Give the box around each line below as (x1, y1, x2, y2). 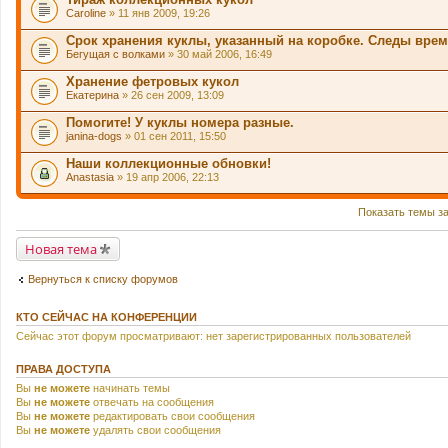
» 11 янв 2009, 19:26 (106, 6, 210, 19)
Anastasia (66, 170, 114, 183)
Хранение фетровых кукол (66, 73, 239, 89)
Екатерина (66, 88, 119, 101)
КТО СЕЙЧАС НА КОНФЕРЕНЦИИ (16, 311, 197, 323)
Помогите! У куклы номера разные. (66, 114, 294, 130)
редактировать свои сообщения (90, 410, 255, 422)
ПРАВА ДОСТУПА (16, 363, 111, 375)
